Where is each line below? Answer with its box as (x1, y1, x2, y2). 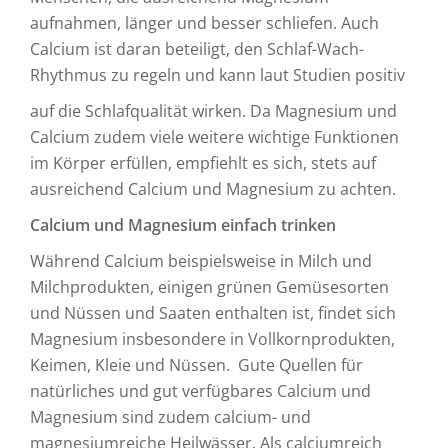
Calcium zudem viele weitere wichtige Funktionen (30, 126, 399, 148)
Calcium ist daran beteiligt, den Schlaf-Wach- (30, 38, 364, 60)
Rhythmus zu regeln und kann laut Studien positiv (30, 64, 405, 86)
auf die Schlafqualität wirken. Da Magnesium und (30, 100, 397, 122)
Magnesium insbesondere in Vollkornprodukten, (30, 328, 395, 350)
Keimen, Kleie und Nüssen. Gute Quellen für (30, 354, 363, 376)
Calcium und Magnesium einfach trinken (30, 214, 336, 236)
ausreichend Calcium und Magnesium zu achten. (30, 178, 396, 200)
